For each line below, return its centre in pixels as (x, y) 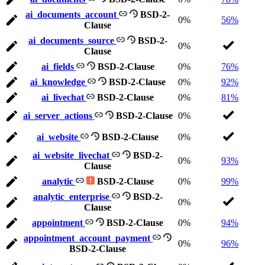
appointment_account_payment (88, 238)
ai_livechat (64, 98)
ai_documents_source (72, 41)
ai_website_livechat (72, 156)
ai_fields (59, 67)
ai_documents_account (72, 15)
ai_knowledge (59, 82)
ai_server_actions (59, 116)
